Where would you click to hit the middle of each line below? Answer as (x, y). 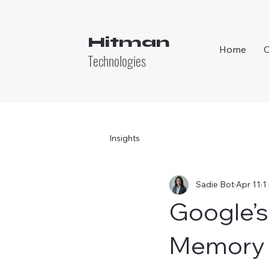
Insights (125, 138)
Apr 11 (248, 185)
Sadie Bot (215, 185)
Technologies (116, 60)
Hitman (128, 42)
